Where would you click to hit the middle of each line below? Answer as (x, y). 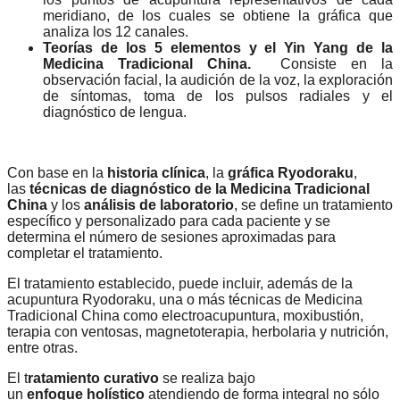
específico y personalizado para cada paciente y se (169, 221)
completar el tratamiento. (85, 254)
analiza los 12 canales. (116, 32)
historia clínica (156, 173)
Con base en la (57, 173)
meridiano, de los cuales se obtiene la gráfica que (218, 16)
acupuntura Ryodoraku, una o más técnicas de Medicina (185, 300)
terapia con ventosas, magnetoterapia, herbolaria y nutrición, (198, 332)
